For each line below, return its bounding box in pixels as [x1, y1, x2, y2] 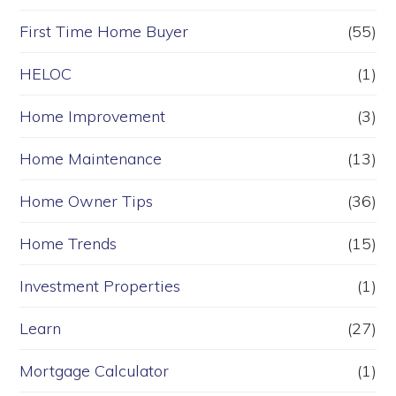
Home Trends [19, 233, 118, 255]
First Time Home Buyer [19, 21, 189, 42]
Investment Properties [19, 276, 181, 297]
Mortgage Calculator [19, 361, 170, 382]
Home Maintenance [19, 148, 163, 170]
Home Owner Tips [19, 191, 154, 212]
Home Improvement [19, 106, 166, 127]
